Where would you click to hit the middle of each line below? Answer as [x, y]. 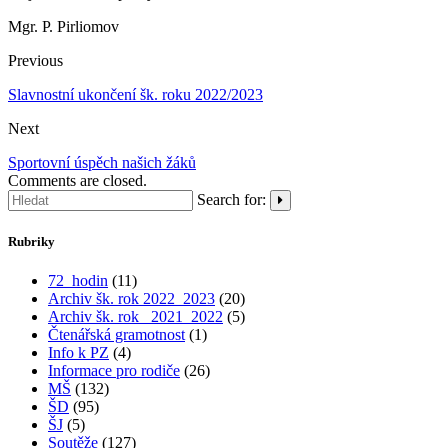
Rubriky [31, 241]
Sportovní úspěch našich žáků [102, 163]
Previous [35, 61]
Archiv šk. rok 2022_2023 [131, 298]
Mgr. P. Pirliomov [63, 27]
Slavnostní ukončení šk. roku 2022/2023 [135, 95]
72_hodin [78, 280]
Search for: [231, 200]
